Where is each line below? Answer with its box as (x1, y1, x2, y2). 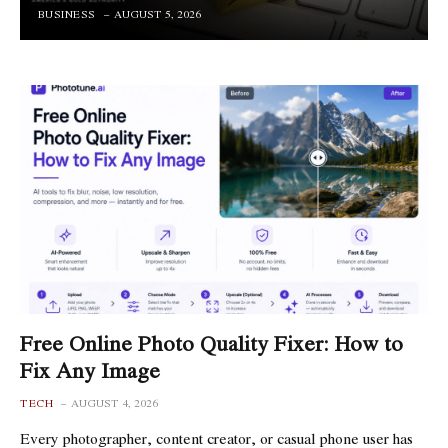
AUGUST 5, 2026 (113, 6, 201, 23)
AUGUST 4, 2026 (71, 395, 158, 412)
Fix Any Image (20, 354, 160, 387)
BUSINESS (37, 6, 96, 23)
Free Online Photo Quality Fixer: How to (20, 327, 403, 360)
